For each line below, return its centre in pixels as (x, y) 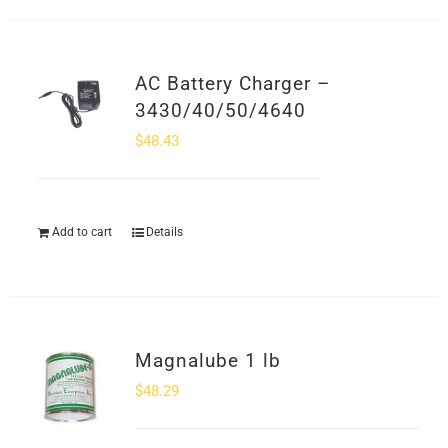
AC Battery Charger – (232, 83)
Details (164, 232)
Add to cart (81, 232)
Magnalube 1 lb (207, 360)
